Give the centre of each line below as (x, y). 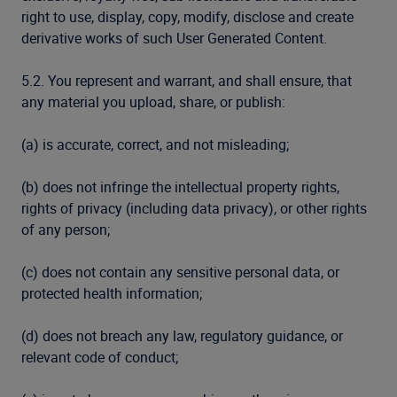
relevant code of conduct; (100, 357)
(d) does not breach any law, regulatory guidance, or (182, 336)
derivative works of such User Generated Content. (174, 38)
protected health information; (112, 293)
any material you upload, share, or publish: (153, 102)
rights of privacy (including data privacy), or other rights (194, 208)
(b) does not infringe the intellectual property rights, (180, 187)
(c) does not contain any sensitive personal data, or (180, 272)
